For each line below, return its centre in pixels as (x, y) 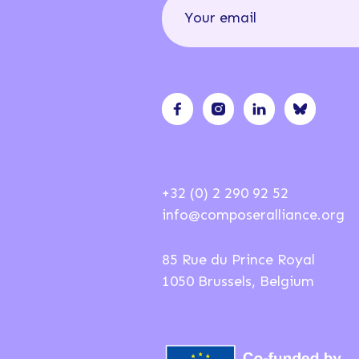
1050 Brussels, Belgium (238, 281)
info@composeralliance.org (253, 214)
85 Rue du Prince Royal (238, 259)
